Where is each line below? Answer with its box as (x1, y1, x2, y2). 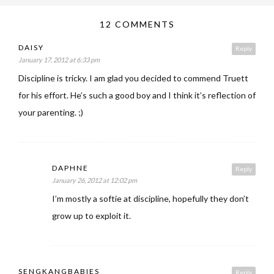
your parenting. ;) (18, 106, 83, 117)
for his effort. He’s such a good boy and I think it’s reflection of (18, 89, 256, 100)
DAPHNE (52, 163, 89, 172)
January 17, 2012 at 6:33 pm (18, 55, 100, 64)
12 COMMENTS (99, 18, 175, 29)
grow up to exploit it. (52, 210, 131, 221)
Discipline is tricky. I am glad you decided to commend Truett (18, 72, 248, 83)
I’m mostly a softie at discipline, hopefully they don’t (52, 193, 249, 204)
